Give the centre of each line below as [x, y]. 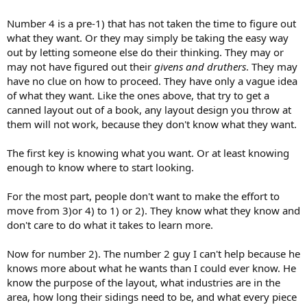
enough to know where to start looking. [100, 167]
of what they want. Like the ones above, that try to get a [138, 95]
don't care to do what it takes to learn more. [110, 224]
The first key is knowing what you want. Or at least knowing [148, 152]
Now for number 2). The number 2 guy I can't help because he [153, 253]
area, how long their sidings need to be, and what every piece [152, 296]
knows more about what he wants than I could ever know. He [151, 268]
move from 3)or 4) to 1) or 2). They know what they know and [153, 210]
